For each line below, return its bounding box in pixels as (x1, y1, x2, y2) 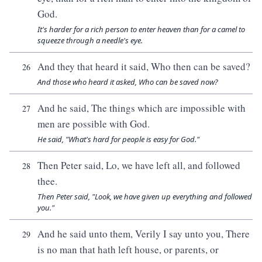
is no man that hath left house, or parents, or (37, 243, 219, 256)
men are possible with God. (37, 117, 150, 130)
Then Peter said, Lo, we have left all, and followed (37, 158, 240, 172)
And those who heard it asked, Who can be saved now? (37, 77, 218, 87)
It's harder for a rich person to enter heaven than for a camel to (37, 24, 245, 35)
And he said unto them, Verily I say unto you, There (37, 227, 250, 240)
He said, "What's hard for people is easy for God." (37, 134, 199, 144)
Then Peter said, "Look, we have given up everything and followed (37, 191, 252, 202)
